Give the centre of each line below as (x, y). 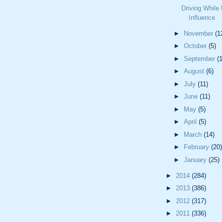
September (200, 58)
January (196, 160)
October (196, 46)
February (197, 147)
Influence (202, 17)
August (195, 71)
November (199, 33)
